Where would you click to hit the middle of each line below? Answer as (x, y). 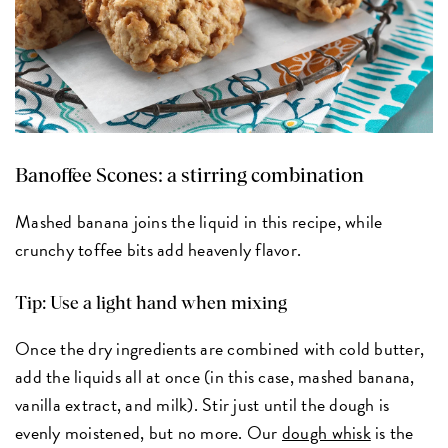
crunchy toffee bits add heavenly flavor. (158, 250)
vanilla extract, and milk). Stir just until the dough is (202, 405)
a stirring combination (264, 176)
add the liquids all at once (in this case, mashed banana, (215, 377)
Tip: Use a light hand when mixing (151, 304)
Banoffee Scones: (89, 176)
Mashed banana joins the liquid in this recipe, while (199, 222)
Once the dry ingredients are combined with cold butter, (220, 349)
